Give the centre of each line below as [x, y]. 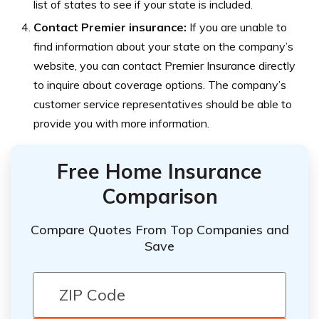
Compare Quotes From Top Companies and [159, 229]
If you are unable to [238, 27]
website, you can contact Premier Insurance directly [164, 65]
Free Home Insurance [159, 171]
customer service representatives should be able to [163, 104]
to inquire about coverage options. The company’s [160, 84]
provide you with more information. [121, 123]
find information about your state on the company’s [163, 46]
